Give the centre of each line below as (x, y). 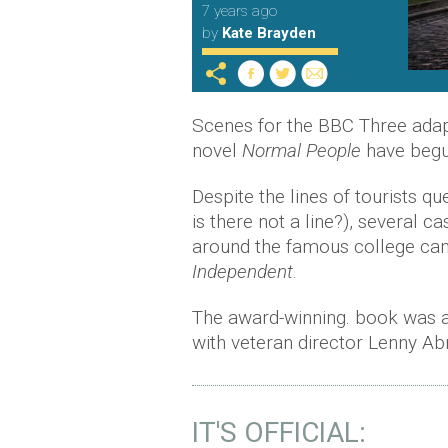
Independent (242, 272)
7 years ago (239, 11)
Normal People (301, 151)
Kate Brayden (269, 33)
